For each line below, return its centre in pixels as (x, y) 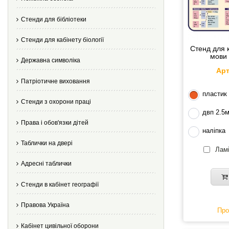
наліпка (214, 130)
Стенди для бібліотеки (54, 19)
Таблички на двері (47, 143)
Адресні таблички (46, 164)
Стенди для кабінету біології (62, 40)
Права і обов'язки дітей (55, 122)
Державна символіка (51, 61)
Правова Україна (45, 205)
